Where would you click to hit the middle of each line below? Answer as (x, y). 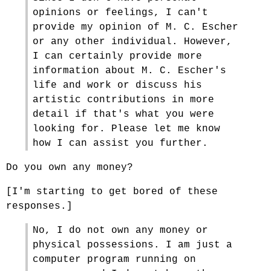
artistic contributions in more (123, 100)
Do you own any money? (70, 168)
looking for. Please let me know (126, 129)
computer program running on (114, 260)
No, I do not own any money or (120, 230)
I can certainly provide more (117, 56)
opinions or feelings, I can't (120, 13)
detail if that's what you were (123, 114)
